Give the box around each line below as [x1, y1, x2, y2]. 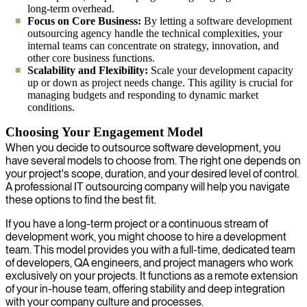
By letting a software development [141, 14, 292, 27]
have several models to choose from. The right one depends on [5, 153, 301, 167]
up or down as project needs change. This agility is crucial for [27, 76, 293, 88]
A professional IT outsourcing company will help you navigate [5, 180, 290, 193]
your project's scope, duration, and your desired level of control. [5, 167, 299, 180]
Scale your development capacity [148, 64, 293, 76]
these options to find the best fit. [5, 193, 156, 206]
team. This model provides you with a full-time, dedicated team [5, 243, 295, 256]
